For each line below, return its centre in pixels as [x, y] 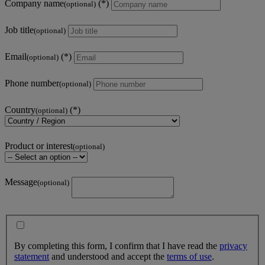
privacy [233, 245]
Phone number [32, 83]
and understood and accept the [108, 256]
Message [21, 182]
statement [32, 256]
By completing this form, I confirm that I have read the [117, 245]
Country [20, 109]
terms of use [189, 256]
